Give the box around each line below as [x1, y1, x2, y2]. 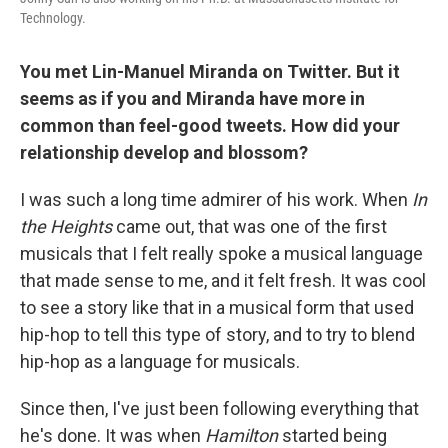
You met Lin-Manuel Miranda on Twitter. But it [20, 60, 400, 82]
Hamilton [205, 424, 282, 446]
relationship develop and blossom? [20, 141, 308, 163]
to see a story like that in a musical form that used [20, 296, 414, 318]
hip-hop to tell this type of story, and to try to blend [20, 323, 415, 345]
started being [282, 424, 387, 446]
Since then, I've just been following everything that [20, 397, 419, 419]
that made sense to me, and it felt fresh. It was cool [20, 269, 426, 291]
